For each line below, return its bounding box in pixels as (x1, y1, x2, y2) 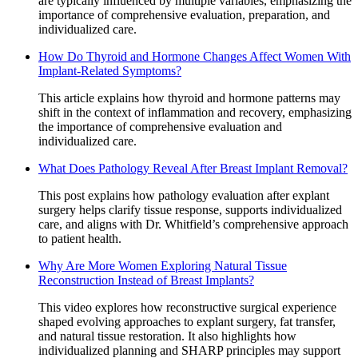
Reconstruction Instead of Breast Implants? (38, 272, 254, 287)
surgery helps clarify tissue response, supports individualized (38, 202, 342, 217)
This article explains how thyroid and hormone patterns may (38, 90, 340, 105)
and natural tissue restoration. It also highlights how (38, 328, 296, 343)
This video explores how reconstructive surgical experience (38, 300, 336, 314)
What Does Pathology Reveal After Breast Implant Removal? (38, 161, 348, 175)
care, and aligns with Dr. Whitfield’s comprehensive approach (38, 217, 348, 231)
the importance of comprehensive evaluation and (38, 119, 282, 133)
